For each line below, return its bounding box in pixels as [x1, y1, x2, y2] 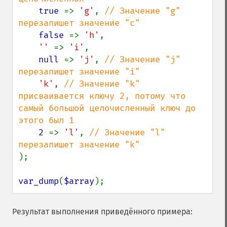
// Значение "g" [104, 6, 180, 16]
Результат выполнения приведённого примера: [12, 207, 193, 216]
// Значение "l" [89, 127, 165, 138]
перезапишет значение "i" [18, 66, 140, 77]
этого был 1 [18, 115, 74, 126]
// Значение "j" [104, 54, 180, 65]
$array [64, 176, 94, 186]
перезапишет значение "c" [18, 18, 140, 28]
